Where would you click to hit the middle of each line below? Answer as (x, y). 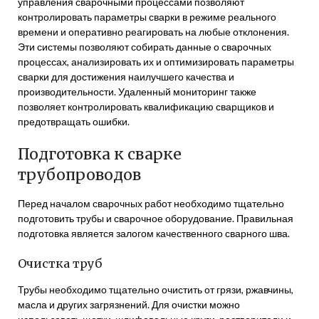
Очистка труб (60, 263)
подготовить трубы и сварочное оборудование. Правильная (156, 218)
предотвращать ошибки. (74, 121)
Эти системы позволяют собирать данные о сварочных (145, 47)
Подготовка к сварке (100, 154)
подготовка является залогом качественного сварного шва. (154, 233)
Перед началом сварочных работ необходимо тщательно (151, 203)
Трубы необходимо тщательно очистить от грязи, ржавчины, (156, 289)
